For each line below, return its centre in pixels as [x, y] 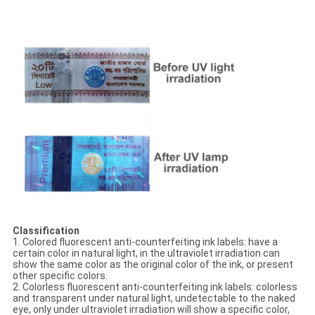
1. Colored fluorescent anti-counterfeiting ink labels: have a [145, 242]
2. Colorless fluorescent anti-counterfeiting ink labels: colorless [155, 287]
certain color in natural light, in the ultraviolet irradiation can [146, 253]
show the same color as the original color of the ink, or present [153, 264]
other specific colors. [60, 275]
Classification [46, 230]
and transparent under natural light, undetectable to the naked [154, 298]
